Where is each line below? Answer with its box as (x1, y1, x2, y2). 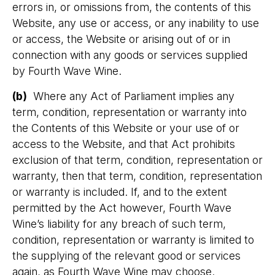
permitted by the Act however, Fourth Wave (12, 201, 231, 214)
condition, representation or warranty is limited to (12, 233, 254, 246)
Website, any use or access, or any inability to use (12, 17, 259, 29)
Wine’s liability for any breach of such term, (12, 217, 226, 230)
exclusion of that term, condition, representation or (12, 153, 263, 166)
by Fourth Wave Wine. (12, 64, 122, 77)
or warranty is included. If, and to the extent (12, 185, 227, 198)
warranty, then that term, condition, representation (12, 169, 262, 182)
